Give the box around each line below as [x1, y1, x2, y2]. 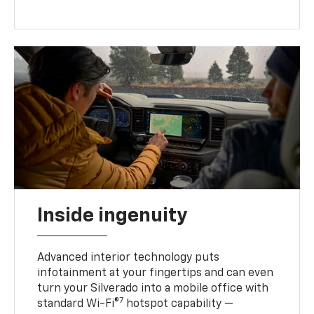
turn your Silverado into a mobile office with [37, 283, 269, 295]
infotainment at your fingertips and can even [37, 268, 274, 280]
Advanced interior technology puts [37, 252, 220, 264]
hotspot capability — [123, 299, 234, 310]
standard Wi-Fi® [37, 299, 120, 310]
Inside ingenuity [37, 206, 188, 226]
